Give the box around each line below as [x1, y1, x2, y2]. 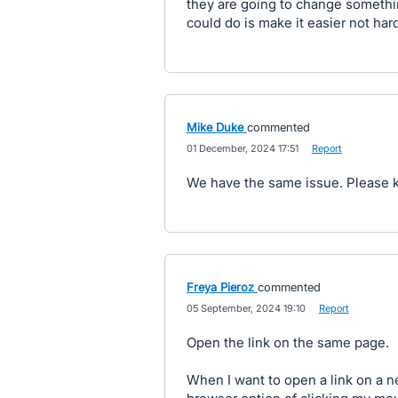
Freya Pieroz [186, 280, 254, 294]
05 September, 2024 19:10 [186, 302, 306, 314]
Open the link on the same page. [186, 334, 389, 351]
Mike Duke [186, 120, 243, 134]
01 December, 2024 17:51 [186, 142, 298, 155]
